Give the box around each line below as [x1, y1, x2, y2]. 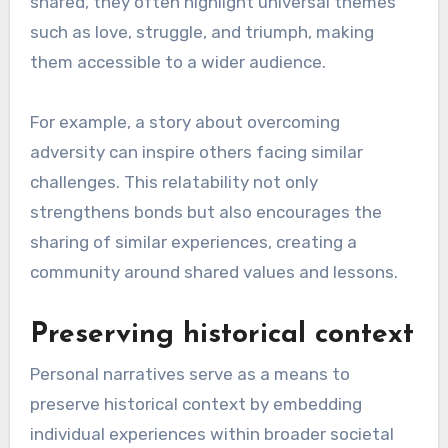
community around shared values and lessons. [29, 261, 398, 282]
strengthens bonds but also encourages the [29, 201, 382, 222]
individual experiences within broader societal [29, 424, 394, 445]
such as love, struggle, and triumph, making [29, 21, 374, 42]
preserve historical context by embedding [29, 394, 362, 415]
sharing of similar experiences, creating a [29, 231, 357, 252]
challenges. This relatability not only [29, 171, 318, 192]
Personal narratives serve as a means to [29, 364, 350, 385]
